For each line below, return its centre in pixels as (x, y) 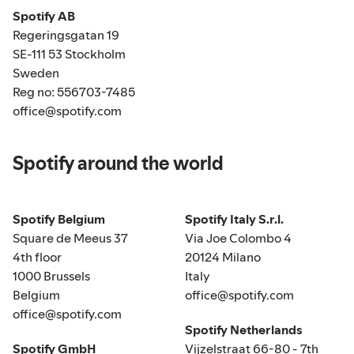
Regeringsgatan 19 (66, 35)
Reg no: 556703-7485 (74, 92)
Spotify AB (44, 16)
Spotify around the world (118, 164)
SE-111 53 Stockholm (69, 54)
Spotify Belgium (59, 219)
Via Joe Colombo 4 (238, 238)
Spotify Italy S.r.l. (234, 219)
